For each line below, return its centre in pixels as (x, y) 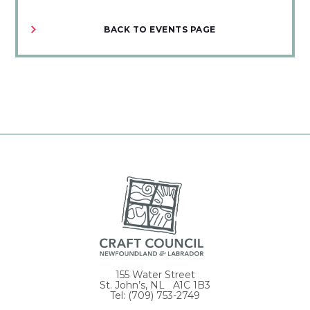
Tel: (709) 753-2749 (155, 295)
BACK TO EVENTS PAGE (160, 30)
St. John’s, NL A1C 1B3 (155, 285)
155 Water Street (155, 274)
